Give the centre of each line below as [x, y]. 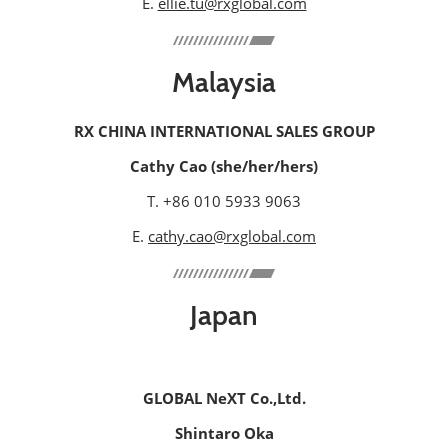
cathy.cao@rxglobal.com [232, 236]
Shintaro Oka [224, 433]
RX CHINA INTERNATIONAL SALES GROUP [224, 131]
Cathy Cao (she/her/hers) [224, 166]
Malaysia [224, 82]
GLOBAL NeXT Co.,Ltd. [224, 398]
